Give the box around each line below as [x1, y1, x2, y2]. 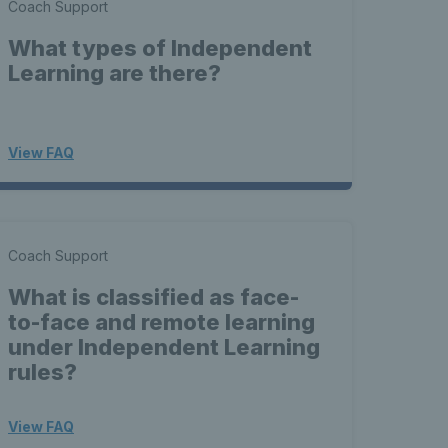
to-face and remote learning [8, 309, 315, 335]
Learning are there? [8, 60, 221, 86]
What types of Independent [8, 35, 312, 61]
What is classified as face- [8, 284, 299, 310]
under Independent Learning [8, 334, 320, 360]
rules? [8, 359, 77, 385]
